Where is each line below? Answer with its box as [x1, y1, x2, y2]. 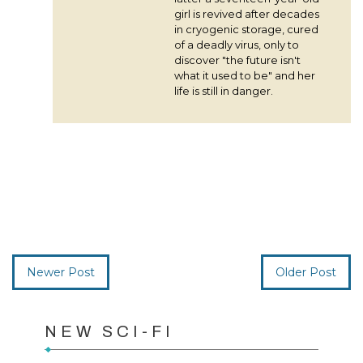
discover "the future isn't [174, 53, 301, 66]
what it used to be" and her [174, 69, 315, 82]
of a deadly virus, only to [174, 38, 299, 51]
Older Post [275, 265, 336, 280]
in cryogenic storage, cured [174, 23, 318, 36]
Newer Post [27, 265, 95, 280]
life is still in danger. [174, 84, 273, 97]
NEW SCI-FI [45, 322, 174, 340]
